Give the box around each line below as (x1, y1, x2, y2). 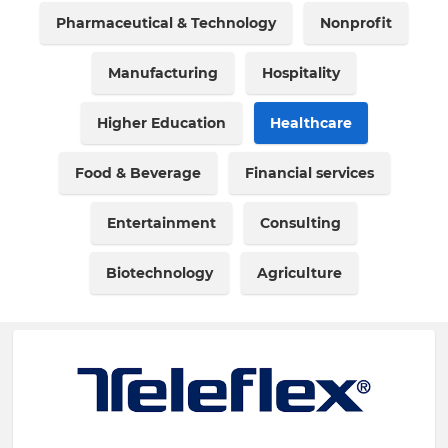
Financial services (244, 164, 374, 182)
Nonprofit (320, 14, 392, 32)
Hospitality (262, 64, 340, 82)
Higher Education (96, 114, 226, 132)
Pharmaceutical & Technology (56, 14, 276, 32)
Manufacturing (108, 64, 218, 82)
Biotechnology (106, 264, 213, 282)
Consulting (260, 214, 341, 232)
